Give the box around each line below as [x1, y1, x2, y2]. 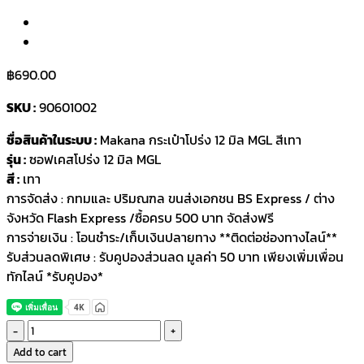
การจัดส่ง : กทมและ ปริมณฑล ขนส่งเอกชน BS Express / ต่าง [6, 188, 335, 208]
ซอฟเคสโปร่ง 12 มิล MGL [26, 149, 161, 169]
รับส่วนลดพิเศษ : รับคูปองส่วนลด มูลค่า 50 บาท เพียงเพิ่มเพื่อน [6, 246, 344, 266]
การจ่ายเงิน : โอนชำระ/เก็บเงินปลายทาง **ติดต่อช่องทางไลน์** [6, 227, 337, 247]
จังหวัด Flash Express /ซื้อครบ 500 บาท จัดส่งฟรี [6, 207, 274, 227]
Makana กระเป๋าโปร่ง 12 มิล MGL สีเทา [97, 129, 301, 149]
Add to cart [13, 343, 67, 360]
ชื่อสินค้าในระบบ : [6, 129, 97, 149]
